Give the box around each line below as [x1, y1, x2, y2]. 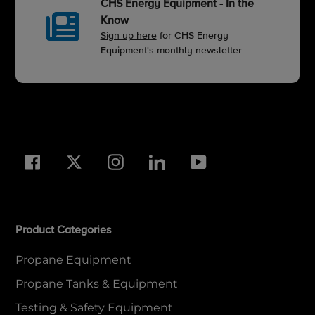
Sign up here [100, 31, 157, 41]
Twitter [82, 155, 115, 167]
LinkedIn [165, 155, 207, 167]
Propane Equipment [15, 253, 131, 267]
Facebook [40, 155, 89, 167]
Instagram [123, 155, 172, 167]
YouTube [206, 155, 248, 167]
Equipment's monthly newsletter [100, 46, 242, 56]
